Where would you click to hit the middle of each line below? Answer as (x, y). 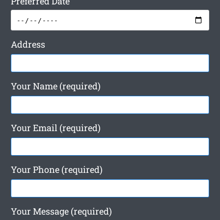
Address (28, 44)
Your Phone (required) (57, 170)
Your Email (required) (56, 128)
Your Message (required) (62, 211)
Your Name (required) (56, 86)
